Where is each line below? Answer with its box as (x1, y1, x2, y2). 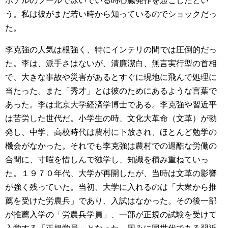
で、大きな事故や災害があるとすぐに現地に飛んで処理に (5, 73, 217, 81)
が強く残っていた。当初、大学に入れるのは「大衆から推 (5, 183, 217, 191)
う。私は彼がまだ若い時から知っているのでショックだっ (5, 10, 217, 18)
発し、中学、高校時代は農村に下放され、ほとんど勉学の (5, 128, 217, 136)
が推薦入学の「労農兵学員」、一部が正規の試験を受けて (5, 210, 217, 219)
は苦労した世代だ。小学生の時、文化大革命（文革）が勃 (5, 114, 217, 123)
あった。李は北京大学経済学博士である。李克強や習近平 (5, 100, 217, 109)
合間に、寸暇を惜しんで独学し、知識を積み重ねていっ (5, 155, 209, 164)
